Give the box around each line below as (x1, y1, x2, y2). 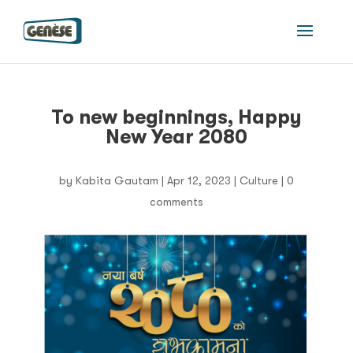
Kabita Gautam (75, 174, 158, 187)
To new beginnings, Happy (50, 106, 302, 128)
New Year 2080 (105, 125, 247, 148)
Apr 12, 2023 (166, 174, 231, 187)
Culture (239, 174, 278, 187)
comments (149, 195, 203, 208)
